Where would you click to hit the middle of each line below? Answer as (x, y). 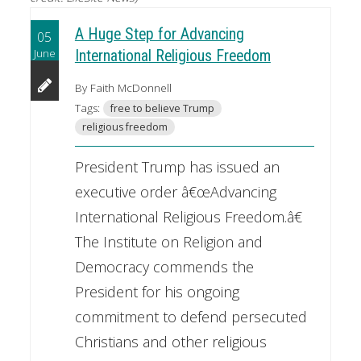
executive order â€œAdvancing (175, 191)
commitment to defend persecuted (191, 316)
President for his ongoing (157, 291)
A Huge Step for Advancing (159, 34)
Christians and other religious (170, 341)
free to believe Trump (162, 108)
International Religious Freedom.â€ (188, 216)
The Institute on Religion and (168, 241)
